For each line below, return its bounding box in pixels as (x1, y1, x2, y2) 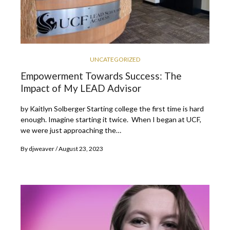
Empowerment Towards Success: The (21, 69, 182, 82)
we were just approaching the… (21, 125, 121, 135)
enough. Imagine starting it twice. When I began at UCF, (21, 114, 201, 124)
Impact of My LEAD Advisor (21, 82, 141, 94)
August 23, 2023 (59, 144, 103, 152)
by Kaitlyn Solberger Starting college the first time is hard (21, 104, 204, 113)
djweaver (29, 144, 54, 152)
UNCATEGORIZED (90, 55, 140, 63)
